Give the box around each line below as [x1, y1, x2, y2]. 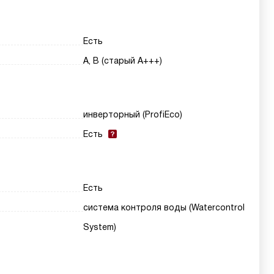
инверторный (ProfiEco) [83, 109, 183, 119]
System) [83, 222, 117, 232]
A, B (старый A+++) [83, 56, 163, 65]
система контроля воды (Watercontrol [83, 202, 245, 212]
